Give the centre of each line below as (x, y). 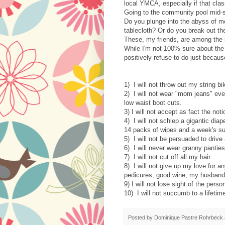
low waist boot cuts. (153, 103)
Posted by (141, 218)
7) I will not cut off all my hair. (168, 157)
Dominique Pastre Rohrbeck (189, 218)
